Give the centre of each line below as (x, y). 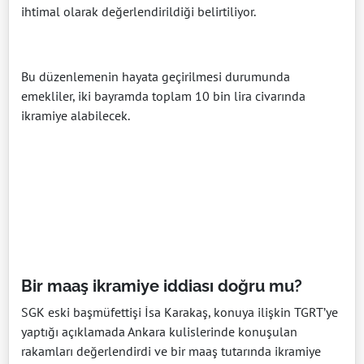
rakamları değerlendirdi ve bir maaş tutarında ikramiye (171, 351)
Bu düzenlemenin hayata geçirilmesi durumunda (156, 77)
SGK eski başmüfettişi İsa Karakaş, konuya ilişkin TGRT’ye (180, 312)
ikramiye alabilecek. (76, 116)
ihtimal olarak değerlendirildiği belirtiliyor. (139, 12)
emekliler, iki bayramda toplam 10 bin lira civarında (163, 96)
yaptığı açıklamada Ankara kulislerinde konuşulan (159, 332)
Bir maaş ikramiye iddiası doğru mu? (162, 286)
